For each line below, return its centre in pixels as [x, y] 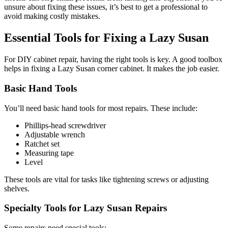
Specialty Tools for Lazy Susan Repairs [85, 208]
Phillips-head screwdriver [65, 125]
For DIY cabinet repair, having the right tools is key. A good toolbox [113, 60]
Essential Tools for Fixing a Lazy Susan [106, 38]
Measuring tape [49, 153]
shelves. [17, 188]
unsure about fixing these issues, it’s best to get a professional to [106, 7]
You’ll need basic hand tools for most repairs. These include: [101, 108]
